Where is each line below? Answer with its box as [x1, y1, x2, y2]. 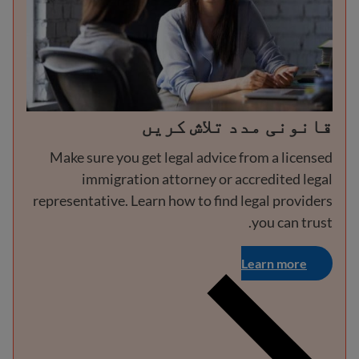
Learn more [241, 255, 307, 271]
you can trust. [252, 212, 333, 231]
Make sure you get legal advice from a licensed [50, 147, 333, 166]
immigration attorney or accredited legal [82, 169, 333, 188]
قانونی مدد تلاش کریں [141, 113, 333, 137]
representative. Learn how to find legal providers [33, 191, 333, 209]
